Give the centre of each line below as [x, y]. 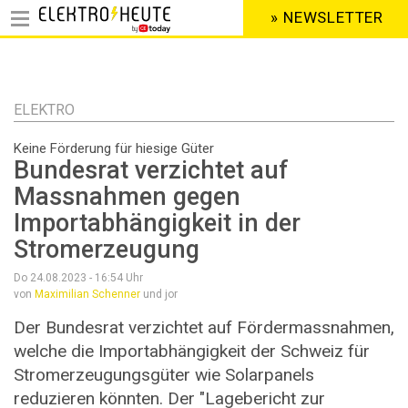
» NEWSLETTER [327, 18]
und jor [159, 295]
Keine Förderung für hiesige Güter [114, 148]
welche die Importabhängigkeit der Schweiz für [192, 352]
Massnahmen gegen [127, 197]
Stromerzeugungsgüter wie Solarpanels [164, 375]
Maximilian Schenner [87, 295]
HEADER [255, 25]
